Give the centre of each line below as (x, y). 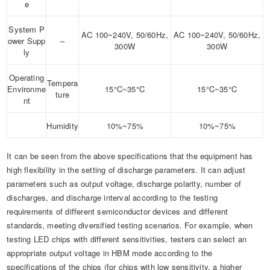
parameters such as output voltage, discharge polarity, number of (124, 184)
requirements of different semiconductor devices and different (118, 212)
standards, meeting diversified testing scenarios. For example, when (130, 225)
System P (27, 30)
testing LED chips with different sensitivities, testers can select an (127, 239)
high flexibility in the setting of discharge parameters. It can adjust (126, 170)
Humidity (62, 126)
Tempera (63, 83)
